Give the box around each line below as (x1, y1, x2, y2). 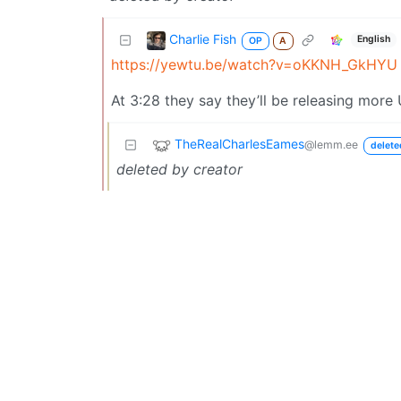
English (357, 33, 391, 46)
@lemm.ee (304, 137, 358, 151)
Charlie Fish (169, 30, 236, 47)
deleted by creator (116, 159, 243, 178)
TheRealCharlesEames (175, 135, 304, 151)
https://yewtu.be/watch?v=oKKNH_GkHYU (111, 55, 397, 73)
